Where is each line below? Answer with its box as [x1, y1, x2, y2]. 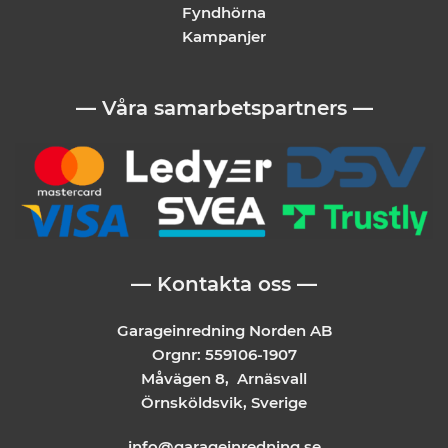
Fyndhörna [182, 3, 266, 23]
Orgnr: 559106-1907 [151, 345, 297, 365]
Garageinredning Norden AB [116, 321, 332, 341]
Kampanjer [182, 27, 266, 47]
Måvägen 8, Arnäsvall [141, 369, 307, 389]
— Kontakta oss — [131, 271, 317, 296]
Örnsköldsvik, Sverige [141, 393, 307, 413]
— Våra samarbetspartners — [75, 95, 373, 120]
